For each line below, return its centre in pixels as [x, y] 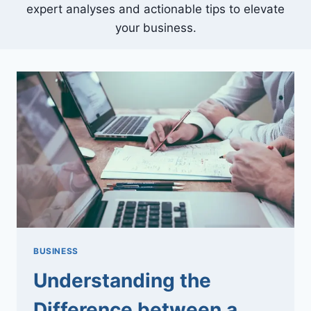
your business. [155, 28]
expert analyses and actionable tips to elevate [155, 9]
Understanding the [122, 281]
